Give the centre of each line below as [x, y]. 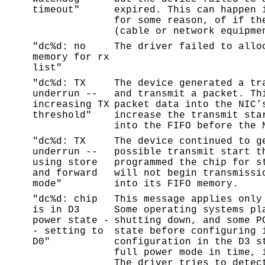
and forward [65, 174]
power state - [71, 221]
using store [65, 163]
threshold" [62, 116]
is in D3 [56, 210]
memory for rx [71, 58]
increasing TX [71, 105]
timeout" [56, 10]
